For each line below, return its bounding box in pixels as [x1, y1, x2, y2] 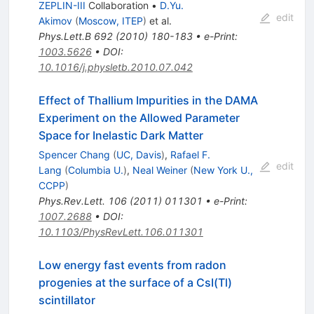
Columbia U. [67, 164, 123, 177]
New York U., [193, 164, 253, 177]
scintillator [38, 293, 95, 308]
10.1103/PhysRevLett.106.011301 [38, 226, 203, 238]
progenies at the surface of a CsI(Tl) [38, 275, 232, 290]
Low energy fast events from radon [38, 258, 226, 273]
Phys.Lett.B [38, 30, 91, 43]
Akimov [38, 15, 72, 27]
